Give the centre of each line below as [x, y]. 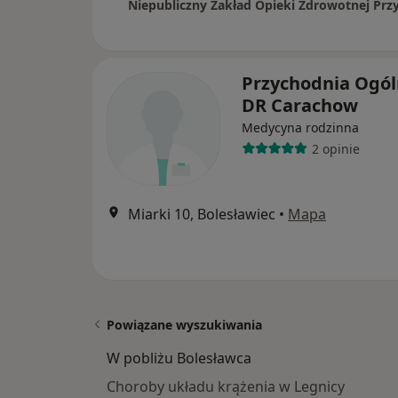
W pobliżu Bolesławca [179, 358]
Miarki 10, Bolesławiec [202, 214]
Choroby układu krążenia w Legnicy [226, 386]
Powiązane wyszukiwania [184, 325]
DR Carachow [300, 105]
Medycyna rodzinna [300, 127]
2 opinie [335, 148]
